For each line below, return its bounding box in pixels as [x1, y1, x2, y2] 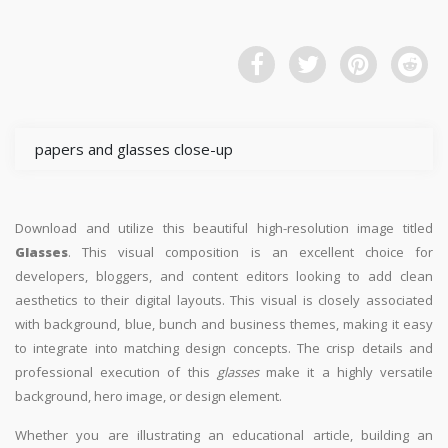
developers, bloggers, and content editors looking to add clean [15, 266, 433, 285]
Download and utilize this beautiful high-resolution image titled [15, 218, 433, 237]
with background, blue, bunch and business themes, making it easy [15, 314, 433, 333]
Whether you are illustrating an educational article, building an [15, 425, 433, 444]
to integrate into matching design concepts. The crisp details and [15, 338, 433, 357]
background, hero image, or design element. [15, 386, 282, 405]
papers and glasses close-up [35, 138, 233, 159]
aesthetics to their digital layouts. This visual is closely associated [15, 290, 433, 309]
